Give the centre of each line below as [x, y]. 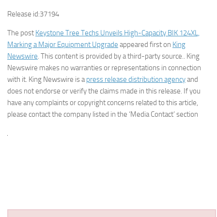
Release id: [23, 14]
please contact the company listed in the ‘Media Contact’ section [103, 114]
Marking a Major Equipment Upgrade [63, 45]
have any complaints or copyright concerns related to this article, [103, 103]
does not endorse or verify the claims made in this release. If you [104, 91]
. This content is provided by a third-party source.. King [119, 56]
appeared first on [145, 45]
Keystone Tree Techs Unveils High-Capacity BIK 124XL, [117, 33]
